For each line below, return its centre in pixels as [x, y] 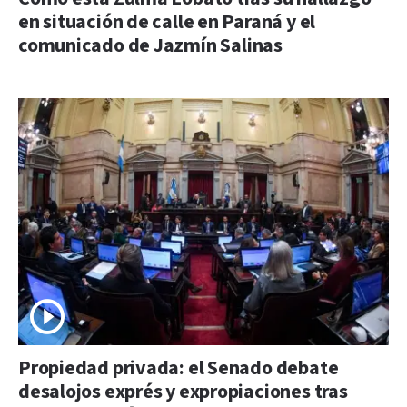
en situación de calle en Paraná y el [167, 22]
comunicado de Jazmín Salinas [150, 45]
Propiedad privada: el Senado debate [179, 368]
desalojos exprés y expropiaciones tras [183, 392]
